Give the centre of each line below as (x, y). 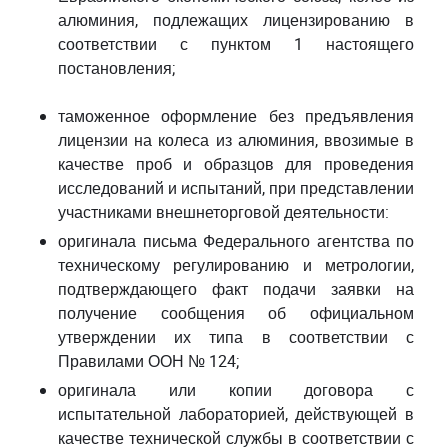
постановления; (116, 68)
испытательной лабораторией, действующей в (236, 414)
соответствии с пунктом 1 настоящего (236, 44)
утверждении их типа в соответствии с (236, 337)
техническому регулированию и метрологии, (236, 265)
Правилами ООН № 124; (148, 361)
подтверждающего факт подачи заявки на (236, 289)
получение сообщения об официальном (236, 313)
